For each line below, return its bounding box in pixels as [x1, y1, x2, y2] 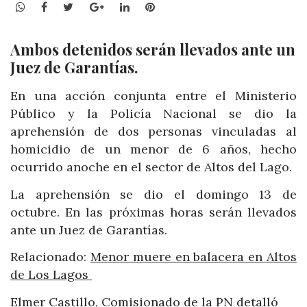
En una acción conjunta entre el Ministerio [10, 88, 297, 104]
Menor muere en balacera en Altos [90, 249, 297, 265]
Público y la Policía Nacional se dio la [10, 106, 297, 122]
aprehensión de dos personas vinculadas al [10, 123, 297, 140]
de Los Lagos [10, 267, 92, 283]
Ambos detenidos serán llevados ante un [10, 39, 295, 60]
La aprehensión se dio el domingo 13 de [10, 186, 297, 202]
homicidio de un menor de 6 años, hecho [10, 141, 297, 158]
